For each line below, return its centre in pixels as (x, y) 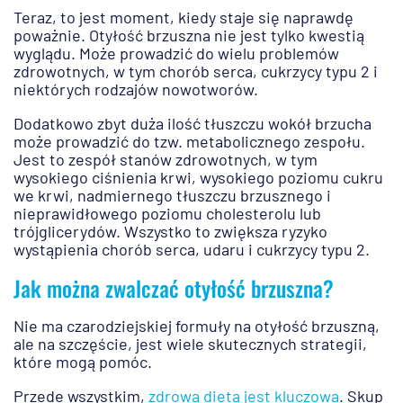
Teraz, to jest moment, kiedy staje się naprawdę (184, 18)
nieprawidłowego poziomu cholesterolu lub (167, 214)
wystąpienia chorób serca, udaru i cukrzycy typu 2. (192, 250)
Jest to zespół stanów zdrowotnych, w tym (166, 160)
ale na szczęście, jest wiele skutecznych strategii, (190, 344)
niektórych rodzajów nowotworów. (136, 90)
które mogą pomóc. (83, 362)
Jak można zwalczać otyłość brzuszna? (174, 288)
